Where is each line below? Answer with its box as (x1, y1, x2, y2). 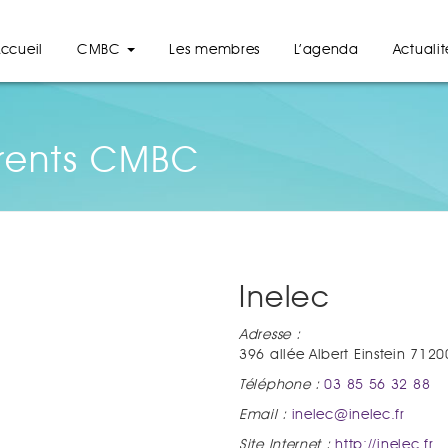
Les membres (169, 43, 261, 57)
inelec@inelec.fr (291, 408, 405, 422)
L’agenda (294, 43, 359, 57)
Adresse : (239, 328, 301, 342)
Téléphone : (239, 378, 320, 392)
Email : (239, 408, 292, 422)
